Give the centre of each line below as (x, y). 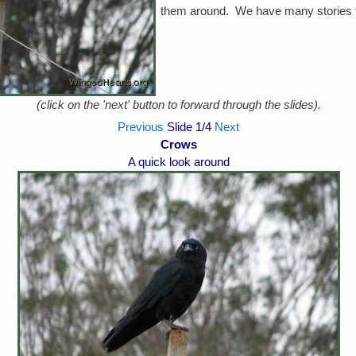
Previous (141, 126)
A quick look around (178, 161)
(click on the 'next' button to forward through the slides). (178, 104)
